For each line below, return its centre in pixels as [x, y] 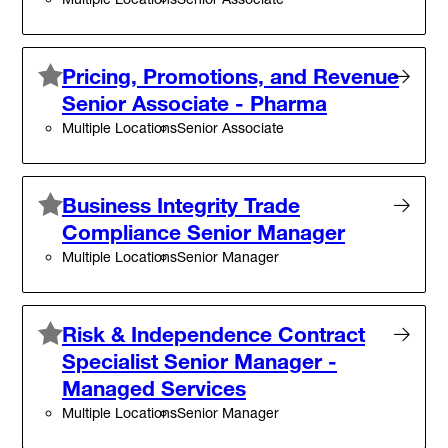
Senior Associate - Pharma [194, 102]
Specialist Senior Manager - [199, 360]
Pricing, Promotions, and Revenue [230, 75]
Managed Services [154, 387]
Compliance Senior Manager [203, 231]
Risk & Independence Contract [213, 333]
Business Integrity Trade [181, 204]
